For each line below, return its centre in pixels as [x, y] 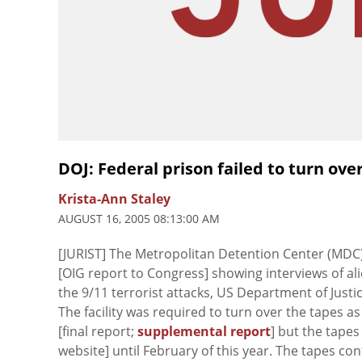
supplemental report [204, 331]
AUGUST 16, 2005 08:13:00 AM [139, 218]
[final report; [98, 331]
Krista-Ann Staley [114, 198]
